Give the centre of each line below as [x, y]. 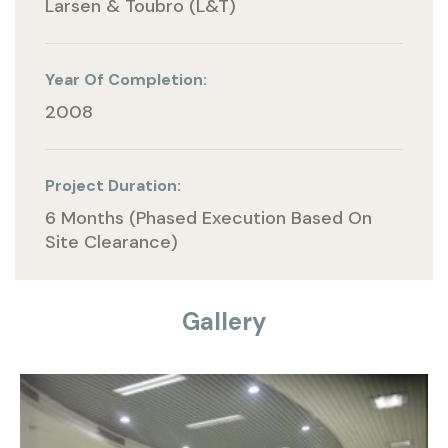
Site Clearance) [111, 242]
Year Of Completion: [126, 79]
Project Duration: [113, 185]
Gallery [224, 321]
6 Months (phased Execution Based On [208, 218]
